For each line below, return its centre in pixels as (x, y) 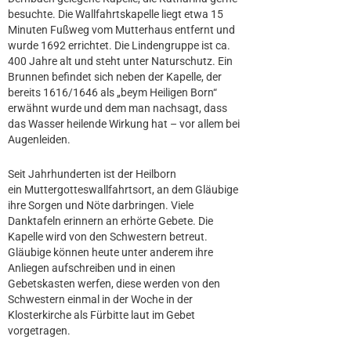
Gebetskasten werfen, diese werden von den (114, 283)
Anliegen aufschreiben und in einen (92, 268)
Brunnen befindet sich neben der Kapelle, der (115, 76)
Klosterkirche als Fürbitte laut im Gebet (101, 315)
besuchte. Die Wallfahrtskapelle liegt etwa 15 (116, 14)
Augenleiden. (39, 139)
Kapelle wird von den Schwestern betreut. (108, 236)
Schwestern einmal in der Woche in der (100, 299)
